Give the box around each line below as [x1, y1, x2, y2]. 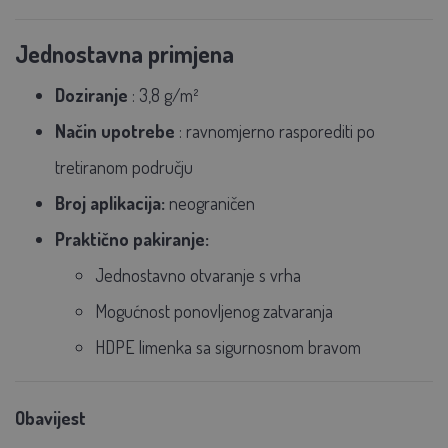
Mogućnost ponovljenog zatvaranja [95, 299, 333, 322]
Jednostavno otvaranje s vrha [95, 263, 301, 286]
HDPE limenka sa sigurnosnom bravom [95, 335, 361, 358]
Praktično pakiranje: [55, 227, 209, 250]
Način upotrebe [55, 119, 175, 142]
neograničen [169, 191, 255, 214]
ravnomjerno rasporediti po [186, 119, 375, 142]
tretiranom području [55, 155, 193, 178]
